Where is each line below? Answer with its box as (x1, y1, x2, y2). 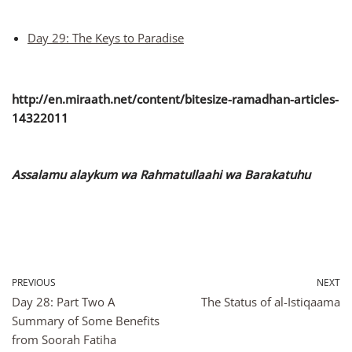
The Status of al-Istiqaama (201, 294, 340, 310)
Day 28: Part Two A (12, 294, 115, 310)
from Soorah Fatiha (12, 332, 116, 348)
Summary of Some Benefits (12, 313, 159, 329)
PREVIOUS (12, 276, 56, 290)
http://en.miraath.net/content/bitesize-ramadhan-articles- (12, 91, 339, 108)
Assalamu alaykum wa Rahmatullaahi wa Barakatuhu (12, 167, 310, 183)
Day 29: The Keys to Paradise (27, 30, 184, 46)
